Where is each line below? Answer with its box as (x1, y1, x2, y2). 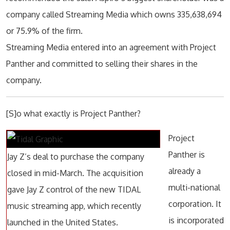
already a (168, 166, 201, 176)
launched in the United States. (7, 217, 118, 227)
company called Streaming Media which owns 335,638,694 (6, 9, 222, 20)
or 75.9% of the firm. (6, 26, 83, 36)
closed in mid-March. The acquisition (7, 168, 143, 178)
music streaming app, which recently (7, 201, 141, 211)
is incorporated (168, 215, 224, 225)
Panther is (168, 149, 205, 160)
